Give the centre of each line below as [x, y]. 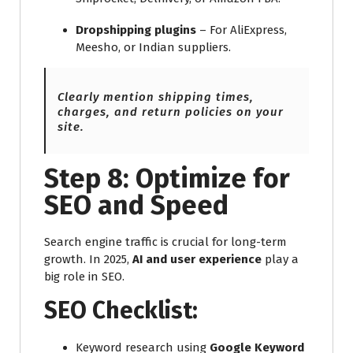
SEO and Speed [136, 205]
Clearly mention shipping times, [156, 97]
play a [280, 259]
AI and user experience [197, 259]
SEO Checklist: [121, 310]
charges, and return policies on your [171, 111]
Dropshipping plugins [136, 30]
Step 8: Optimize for [167, 178]
